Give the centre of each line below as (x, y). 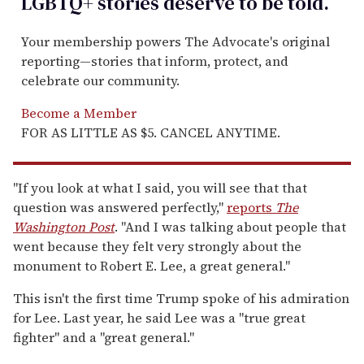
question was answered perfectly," (120, 207)
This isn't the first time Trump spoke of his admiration (181, 298)
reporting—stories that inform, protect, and (155, 61)
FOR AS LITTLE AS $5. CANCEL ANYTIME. (151, 132)
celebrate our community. (100, 80)
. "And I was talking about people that (230, 226)
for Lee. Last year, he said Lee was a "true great (159, 317)
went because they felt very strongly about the (157, 246)
